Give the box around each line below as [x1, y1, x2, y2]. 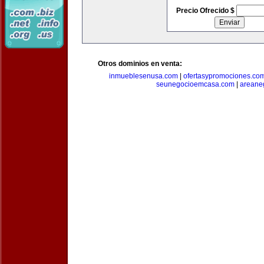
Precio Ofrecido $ [176, 6, 236, 15]
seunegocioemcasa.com [156, 80, 235, 88]
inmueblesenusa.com [108, 72, 178, 80]
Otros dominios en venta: [98, 60, 182, 68]
